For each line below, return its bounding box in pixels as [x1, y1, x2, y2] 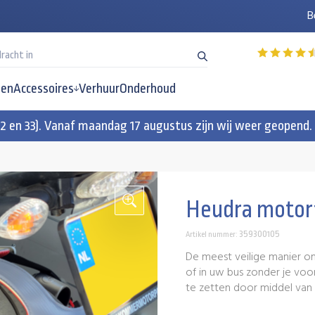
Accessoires [13, 81, 74, 96]
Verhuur [79, 81, 120, 96]
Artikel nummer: [186, 230, 239, 239]
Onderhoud [120, 81, 176, 96]
